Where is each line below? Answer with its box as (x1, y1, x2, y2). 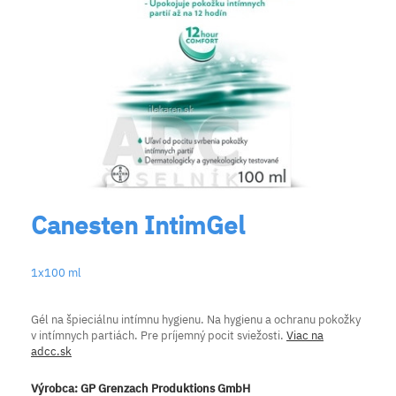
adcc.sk (31, 343, 72, 359)
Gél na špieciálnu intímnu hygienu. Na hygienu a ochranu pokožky (31, 311, 361, 327)
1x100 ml (31, 264, 81, 280)
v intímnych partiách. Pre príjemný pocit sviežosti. (31, 327, 286, 343)
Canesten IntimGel (31, 208, 245, 241)
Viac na (286, 327, 324, 343)
